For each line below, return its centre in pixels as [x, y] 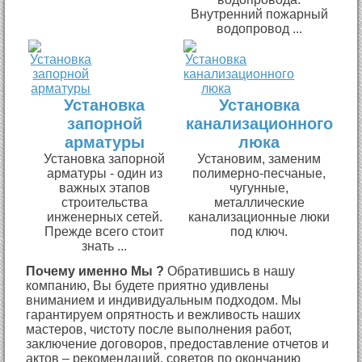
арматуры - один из [104, 173]
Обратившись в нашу [230, 271]
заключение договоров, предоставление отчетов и [178, 343]
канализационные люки [259, 217]
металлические [259, 202]
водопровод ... [259, 28]
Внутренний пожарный [259, 14]
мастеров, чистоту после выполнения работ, [159, 329]
